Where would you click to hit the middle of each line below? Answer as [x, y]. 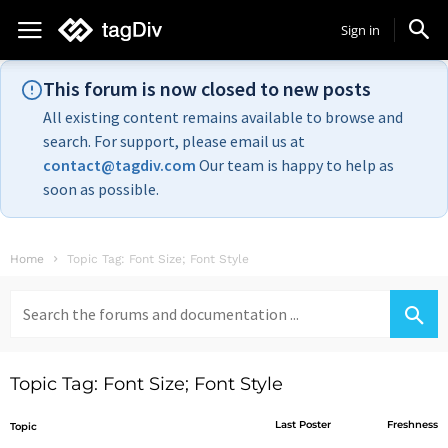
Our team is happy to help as [295, 165]
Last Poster [303, 424]
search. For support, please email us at [174, 141]
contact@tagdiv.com [119, 165]
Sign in [360, 30]
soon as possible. [101, 189]
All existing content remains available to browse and [223, 117]
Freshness [412, 424]
